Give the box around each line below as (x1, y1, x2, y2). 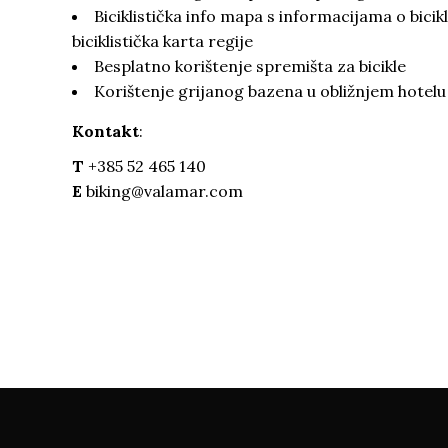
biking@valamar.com (86, 181, 243, 201)
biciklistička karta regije (72, 31, 253, 51)
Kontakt (72, 121, 139, 141)
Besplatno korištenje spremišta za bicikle (94, 56, 406, 76)
